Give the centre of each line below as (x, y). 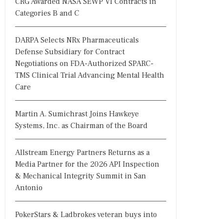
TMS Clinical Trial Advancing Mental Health (90, 75)
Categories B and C (47, 13)
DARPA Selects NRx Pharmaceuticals (77, 40)
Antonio (29, 188)
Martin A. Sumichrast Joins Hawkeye (77, 114)
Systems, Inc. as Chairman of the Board (81, 126)
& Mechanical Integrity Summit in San (81, 176)
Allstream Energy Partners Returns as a (82, 153)
